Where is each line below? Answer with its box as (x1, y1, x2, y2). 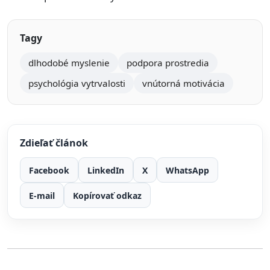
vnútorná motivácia (142, 77, 225, 89)
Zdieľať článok (20, 136, 88, 149)
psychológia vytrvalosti (28, 77, 125, 89)
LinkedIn (87, 164, 124, 176)
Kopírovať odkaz (73, 189, 142, 201)
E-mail (29, 189, 55, 201)
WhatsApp (166, 164, 209, 176)
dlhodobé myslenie (28, 57, 110, 69)
